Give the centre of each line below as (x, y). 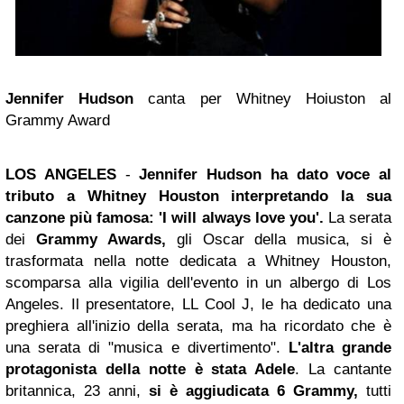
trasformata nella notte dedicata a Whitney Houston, (198, 262)
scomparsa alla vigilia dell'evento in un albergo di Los (198, 283)
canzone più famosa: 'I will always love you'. (167, 218)
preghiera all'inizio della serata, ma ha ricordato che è (198, 326)
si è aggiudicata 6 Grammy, (257, 391)
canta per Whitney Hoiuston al (263, 99)
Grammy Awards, (101, 240)
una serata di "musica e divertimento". (147, 348)
